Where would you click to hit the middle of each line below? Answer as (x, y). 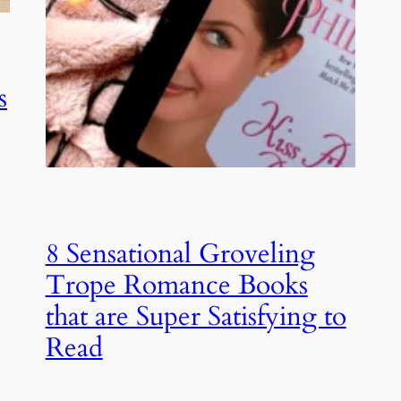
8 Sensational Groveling (180, 254)
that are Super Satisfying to (196, 316)
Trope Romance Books (176, 285)
